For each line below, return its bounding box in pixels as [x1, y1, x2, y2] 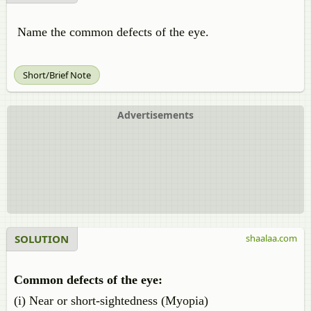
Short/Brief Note [23, 69, 91, 81]
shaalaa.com [246, 232, 297, 244]
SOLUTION [15, 232, 69, 246]
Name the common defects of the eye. [14, 25, 209, 39]
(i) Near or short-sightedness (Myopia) [14, 294, 208, 308]
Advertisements [117, 108, 194, 121]
